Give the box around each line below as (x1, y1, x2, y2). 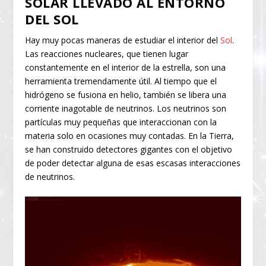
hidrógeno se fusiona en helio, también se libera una (25, 88, 227, 100)
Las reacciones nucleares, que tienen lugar (25, 47, 189, 59)
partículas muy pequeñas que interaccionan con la (25, 116, 217, 128)
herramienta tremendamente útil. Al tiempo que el (25, 75, 217, 87)
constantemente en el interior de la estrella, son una (25, 61, 226, 73)
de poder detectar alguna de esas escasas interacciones (25, 157, 241, 169)
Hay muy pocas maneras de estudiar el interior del (25, 34, 221, 46)
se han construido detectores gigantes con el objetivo (25, 143, 233, 155)
